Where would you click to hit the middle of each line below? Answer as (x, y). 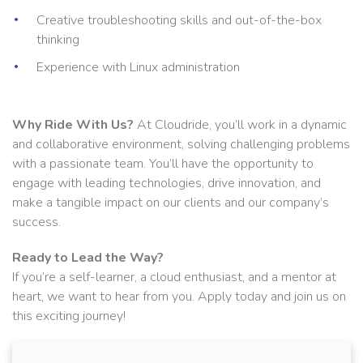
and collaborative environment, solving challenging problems (181, 144)
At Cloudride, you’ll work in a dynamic (240, 124)
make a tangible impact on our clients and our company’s (171, 202)
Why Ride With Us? (73, 124)
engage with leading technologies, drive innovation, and (167, 183)
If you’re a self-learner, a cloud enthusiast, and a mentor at (174, 277)
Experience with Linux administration (138, 67)
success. (36, 222)
